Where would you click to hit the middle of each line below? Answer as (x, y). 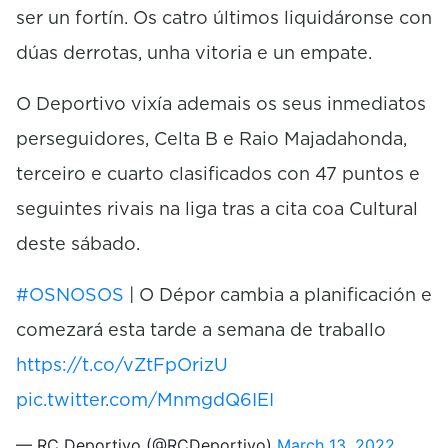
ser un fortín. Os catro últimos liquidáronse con (224, 17)
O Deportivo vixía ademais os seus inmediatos (221, 103)
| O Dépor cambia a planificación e (278, 294)
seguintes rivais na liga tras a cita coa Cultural (217, 208)
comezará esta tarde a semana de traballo (201, 329)
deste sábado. (78, 243)
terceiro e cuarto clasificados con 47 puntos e (218, 173)
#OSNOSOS (70, 294)
